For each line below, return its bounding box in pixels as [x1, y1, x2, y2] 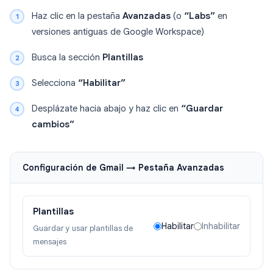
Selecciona [32, 77, 78, 89]
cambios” [32, 119, 74, 130]
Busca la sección [32, 52, 102, 63]
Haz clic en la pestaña [32, 10, 122, 22]
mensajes [33, 236, 66, 247]
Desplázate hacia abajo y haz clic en [32, 103, 181, 115]
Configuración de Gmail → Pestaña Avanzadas [23, 162, 224, 174]
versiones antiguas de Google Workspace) [32, 26, 204, 38]
